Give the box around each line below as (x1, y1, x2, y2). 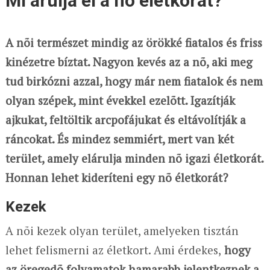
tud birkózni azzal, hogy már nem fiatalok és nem (5, 73, 263, 89)
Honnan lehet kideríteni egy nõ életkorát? (5, 169, 228, 185)
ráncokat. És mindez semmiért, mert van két (5, 131, 234, 146)
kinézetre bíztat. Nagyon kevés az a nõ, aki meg (5, 54, 253, 69)
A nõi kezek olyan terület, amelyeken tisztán (5, 222, 239, 238)
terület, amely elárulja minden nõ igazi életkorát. (5, 150, 263, 166)
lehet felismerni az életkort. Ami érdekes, (5, 242, 221, 257)
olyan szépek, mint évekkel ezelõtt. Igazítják (5, 92, 235, 108)
